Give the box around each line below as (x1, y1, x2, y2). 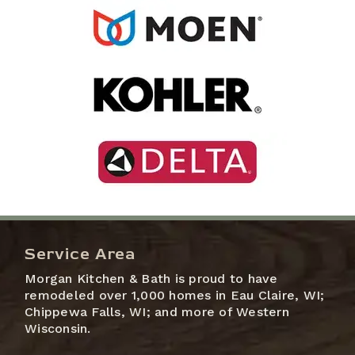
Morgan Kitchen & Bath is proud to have (25, 271, 278, 287)
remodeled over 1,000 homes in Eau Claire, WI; (25, 288, 325, 303)
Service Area (25, 244, 136, 265)
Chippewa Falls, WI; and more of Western (25, 304, 289, 320)
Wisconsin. (25, 321, 91, 337)
